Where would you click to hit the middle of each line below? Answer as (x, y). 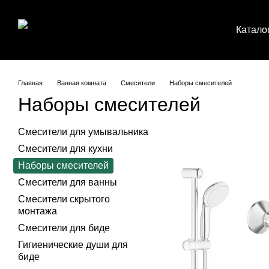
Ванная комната (82, 83)
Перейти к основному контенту (70, 9)
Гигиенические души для (73, 245)
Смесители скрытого (64, 199)
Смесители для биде (64, 228)
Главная (30, 83)
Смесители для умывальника (83, 132)
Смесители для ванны (68, 182)
